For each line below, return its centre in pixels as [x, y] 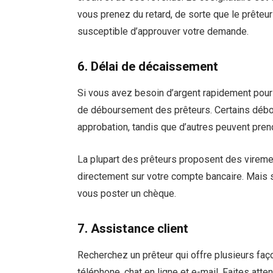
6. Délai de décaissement [148, 66]
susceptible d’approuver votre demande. [163, 32]
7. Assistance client [133, 228]
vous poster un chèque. [127, 193]
